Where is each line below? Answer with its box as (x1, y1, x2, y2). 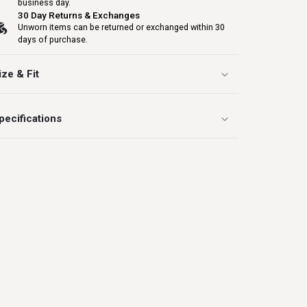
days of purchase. (17, 34, 88, 45)
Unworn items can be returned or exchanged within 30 (17, 22, 225, 32)
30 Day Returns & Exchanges (17, 10, 140, 21)
